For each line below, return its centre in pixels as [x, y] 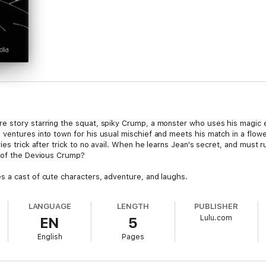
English [50, 237]
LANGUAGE [50, 206]
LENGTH [133, 206]
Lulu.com [216, 218]
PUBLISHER [216, 206]
